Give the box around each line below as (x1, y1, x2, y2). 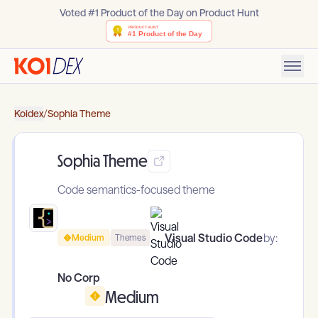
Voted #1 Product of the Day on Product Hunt (59, 6, 259, 19)
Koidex (14, 107, 43, 121)
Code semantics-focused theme (57, 182, 215, 197)
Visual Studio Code (164, 231, 263, 246)
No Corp (57, 270, 100, 285)
